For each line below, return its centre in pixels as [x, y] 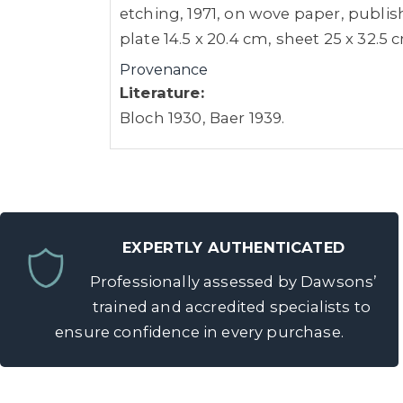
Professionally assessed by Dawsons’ [232, 282]
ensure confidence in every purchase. [199, 332]
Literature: [162, 93]
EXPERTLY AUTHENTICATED [233, 247]
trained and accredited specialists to [232, 307]
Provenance [164, 70]
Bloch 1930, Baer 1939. [202, 118]
